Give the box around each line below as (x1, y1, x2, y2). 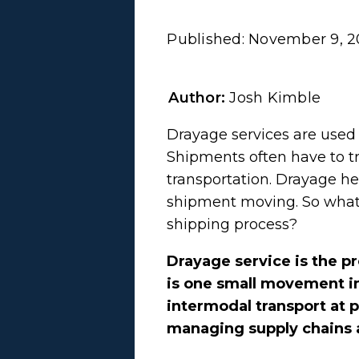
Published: (167, 30, 249, 48)
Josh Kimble (229, 88, 321, 107)
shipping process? (167, 215, 302, 233)
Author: (168, 88, 230, 107)
